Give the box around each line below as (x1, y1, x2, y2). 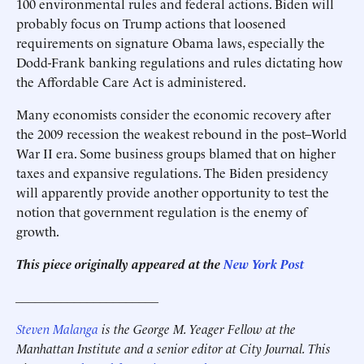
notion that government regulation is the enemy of (16, 202, 307, 220)
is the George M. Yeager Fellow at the (98, 319, 296, 337)
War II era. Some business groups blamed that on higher (16, 144, 336, 162)
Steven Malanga (16, 319, 98, 337)
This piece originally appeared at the (16, 254, 220, 272)
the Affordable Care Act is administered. (16, 72, 249, 90)
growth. (16, 222, 62, 240)
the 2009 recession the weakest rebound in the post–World (16, 124, 347, 142)
